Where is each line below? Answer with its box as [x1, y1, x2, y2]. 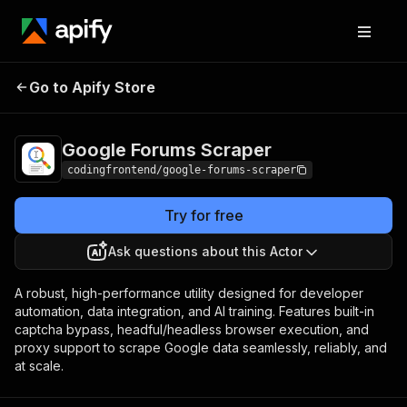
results [273, 92, 312, 106]
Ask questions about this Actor [108, 243, 303, 259]
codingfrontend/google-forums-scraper [67, 164, 296, 176]
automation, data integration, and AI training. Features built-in [15, 303, 374, 319]
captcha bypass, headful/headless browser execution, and [15, 322, 369, 337]
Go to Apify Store [29, 78, 155, 96]
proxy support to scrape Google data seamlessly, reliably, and [15, 340, 387, 355]
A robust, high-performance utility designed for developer [15, 285, 363, 301]
